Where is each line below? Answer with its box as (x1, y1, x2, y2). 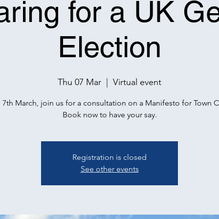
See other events (80, 164, 139, 174)
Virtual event (113, 77, 161, 88)
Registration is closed (72, 153, 147, 162)
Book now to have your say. (62, 110, 157, 119)
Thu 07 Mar (58, 77, 101, 88)
